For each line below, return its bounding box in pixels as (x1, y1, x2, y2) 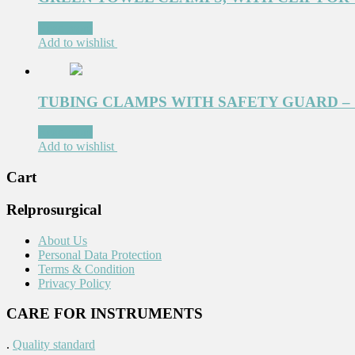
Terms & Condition (38, 261, 135, 276)
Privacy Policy (38, 276, 111, 290)
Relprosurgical (6, 200, 101, 218)
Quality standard (13, 338, 95, 351)
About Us (38, 233, 87, 247)
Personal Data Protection (38, 247, 162, 261)
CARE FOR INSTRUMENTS (6, 305, 203, 323)
